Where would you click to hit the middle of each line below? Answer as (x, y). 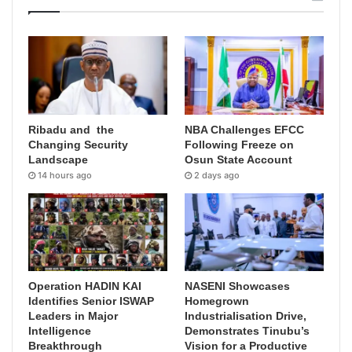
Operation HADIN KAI (85, 286)
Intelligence (60, 331)
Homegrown (217, 301)
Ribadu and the (71, 129)
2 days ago (217, 175)
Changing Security (78, 144)
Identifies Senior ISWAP (91, 301)
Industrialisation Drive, (246, 316)
